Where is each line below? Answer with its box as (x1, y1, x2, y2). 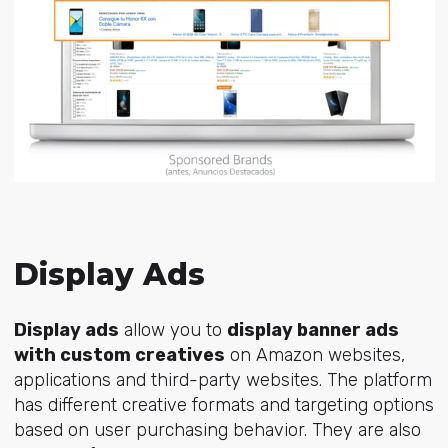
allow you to (118, 319, 227, 342)
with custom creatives (13, 344, 225, 367)
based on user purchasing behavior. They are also (13, 419, 421, 442)
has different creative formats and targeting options (13, 394, 434, 417)
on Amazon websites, (224, 344, 405, 367)
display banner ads (226, 319, 399, 342)
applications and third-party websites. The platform (13, 369, 432, 392)
